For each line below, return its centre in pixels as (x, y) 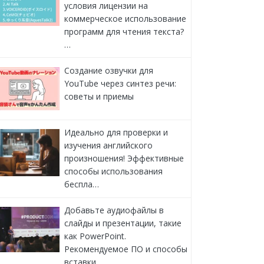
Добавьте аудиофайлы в (114, 210)
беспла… (81, 184)
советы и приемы (99, 96)
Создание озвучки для (108, 70)
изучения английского (108, 146)
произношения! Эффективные (124, 159)
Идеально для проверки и (116, 133)
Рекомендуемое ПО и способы (126, 249)
